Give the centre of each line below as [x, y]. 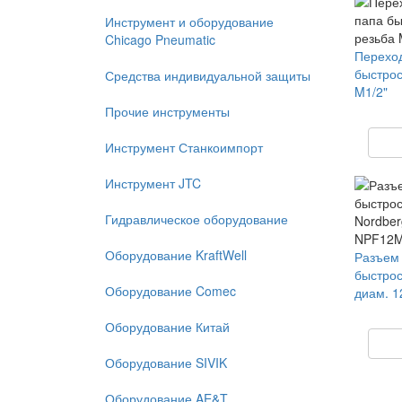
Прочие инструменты [167, 111]
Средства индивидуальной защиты [208, 75]
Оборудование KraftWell [176, 255]
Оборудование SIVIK [166, 363]
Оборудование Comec [170, 291]
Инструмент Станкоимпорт [184, 147]
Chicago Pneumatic [160, 39]
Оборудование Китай [167, 327]
